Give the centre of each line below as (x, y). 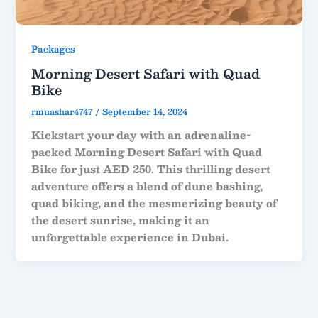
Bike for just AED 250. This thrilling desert (151, 169)
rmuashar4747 (64, 111)
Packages (54, 49)
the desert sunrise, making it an (121, 220)
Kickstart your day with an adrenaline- (142, 135)
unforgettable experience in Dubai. (130, 237)
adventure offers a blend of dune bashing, (147, 186)
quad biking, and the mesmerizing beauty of (154, 203)
